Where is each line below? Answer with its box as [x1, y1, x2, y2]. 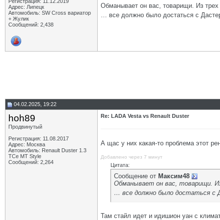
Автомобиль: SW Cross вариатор [8, 10, 91, 16]
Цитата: [110, 162, 130, 168]
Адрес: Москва [8, 141, 45, 147]
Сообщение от [114, 172, 158, 180]
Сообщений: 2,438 [8, 22, 54, 27]
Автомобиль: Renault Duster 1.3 [8, 147, 86, 153]
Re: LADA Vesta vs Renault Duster [101, 113, 189, 119]
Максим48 [158, 172, 190, 180]
